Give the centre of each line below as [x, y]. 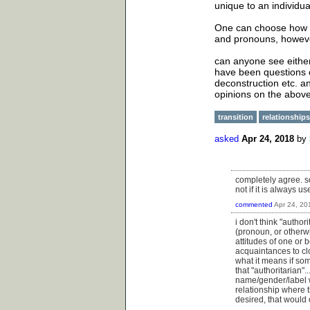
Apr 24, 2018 [268, 139]
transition [236, 117]
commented [254, 204]
